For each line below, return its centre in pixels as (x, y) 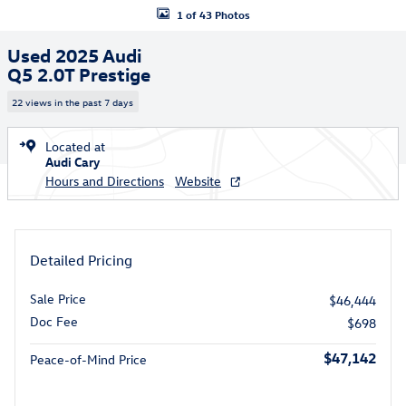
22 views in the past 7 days (73, 101)
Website (198, 180)
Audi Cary (72, 161)
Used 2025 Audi (74, 54)
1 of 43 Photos (213, 14)
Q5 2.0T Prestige (79, 73)
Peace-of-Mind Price (88, 359)
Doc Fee (54, 321)
